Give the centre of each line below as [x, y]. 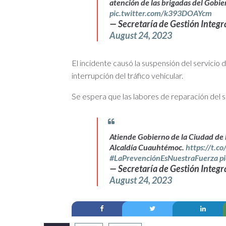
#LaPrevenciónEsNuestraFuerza [164, 158]
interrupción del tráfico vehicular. [127, 76]
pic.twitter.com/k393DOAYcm [161, 13]
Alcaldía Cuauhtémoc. [148, 147]
